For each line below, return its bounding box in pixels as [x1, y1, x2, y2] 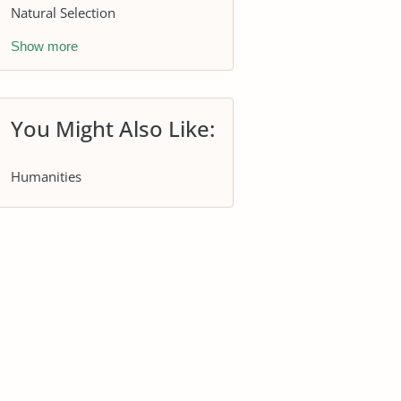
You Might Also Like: [11, 114, 215, 143]
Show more [11, 38, 78, 54]
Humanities [11, 166, 81, 185]
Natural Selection [11, 3, 115, 21]
